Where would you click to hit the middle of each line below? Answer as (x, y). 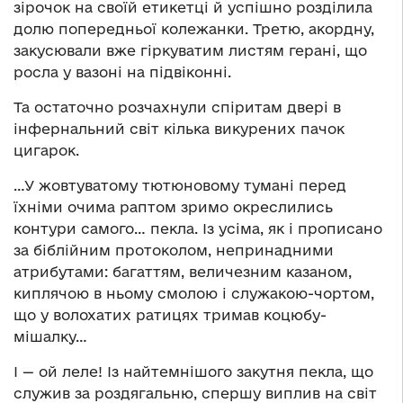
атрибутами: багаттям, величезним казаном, (183, 272)
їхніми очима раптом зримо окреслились (173, 207)
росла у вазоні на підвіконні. (122, 72)
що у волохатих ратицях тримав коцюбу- (170, 315)
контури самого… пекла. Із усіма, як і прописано (198, 229)
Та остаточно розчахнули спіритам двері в (177, 107)
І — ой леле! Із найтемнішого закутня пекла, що (193, 372)
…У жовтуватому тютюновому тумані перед (180, 186)
